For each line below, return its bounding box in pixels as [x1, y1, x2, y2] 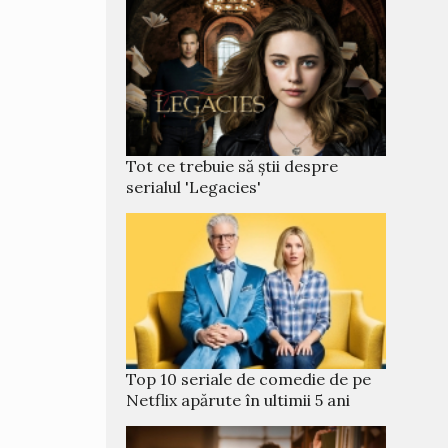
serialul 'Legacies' [126, 177, 261, 197]
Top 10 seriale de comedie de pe [126, 369, 371, 389]
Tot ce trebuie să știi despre [126, 156, 338, 176]
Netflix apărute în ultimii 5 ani [126, 390, 350, 410]
